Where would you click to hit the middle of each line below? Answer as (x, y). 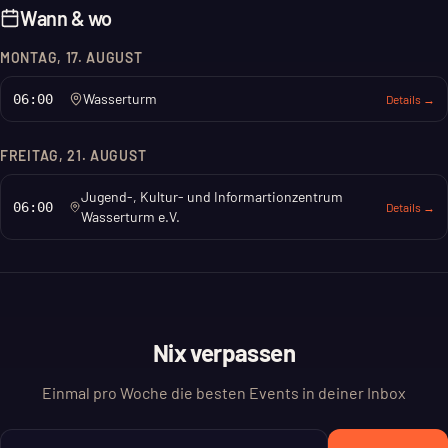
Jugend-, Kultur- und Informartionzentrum (211, 196)
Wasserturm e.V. (130, 216)
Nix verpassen (224, 352)
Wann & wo (66, 18)
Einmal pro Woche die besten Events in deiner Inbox (224, 392)
